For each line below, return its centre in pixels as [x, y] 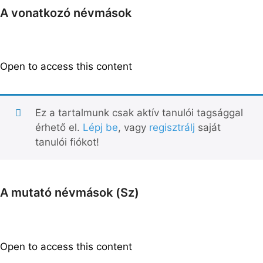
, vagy [133, 127]
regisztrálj [172, 127]
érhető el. [59, 127]
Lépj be [100, 127]
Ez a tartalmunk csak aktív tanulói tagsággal [139, 113]
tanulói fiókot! [67, 142]
